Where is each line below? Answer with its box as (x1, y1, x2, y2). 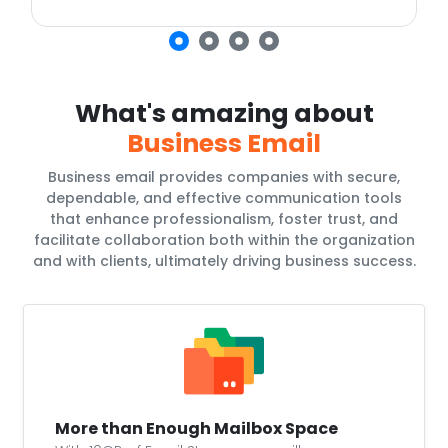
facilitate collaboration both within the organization (33, 230, 415, 251)
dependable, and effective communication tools (46, 188, 402, 209)
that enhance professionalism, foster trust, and (50, 209, 398, 230)
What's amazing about (74, 96, 374, 132)
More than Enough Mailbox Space (55, 417, 338, 441)
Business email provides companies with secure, (48, 167, 400, 188)
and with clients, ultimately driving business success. (32, 251, 416, 272)
